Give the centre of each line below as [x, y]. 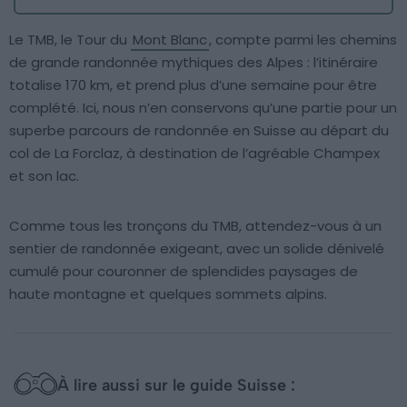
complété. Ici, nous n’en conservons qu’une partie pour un [203, 108]
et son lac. [44, 176]
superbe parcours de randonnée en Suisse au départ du [199, 131]
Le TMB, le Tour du [70, 40]
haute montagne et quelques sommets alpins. [168, 294]
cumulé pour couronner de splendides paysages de [184, 272]
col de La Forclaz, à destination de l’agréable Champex [194, 154]
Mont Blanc [170, 40]
